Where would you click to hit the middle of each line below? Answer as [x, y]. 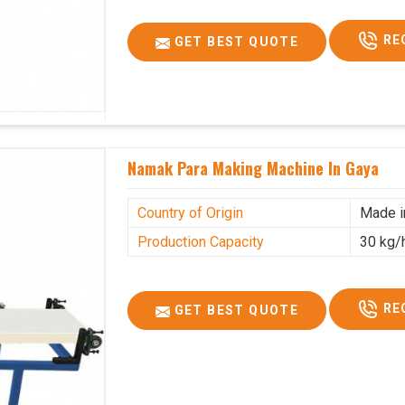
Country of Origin [191, 213]
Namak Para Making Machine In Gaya [254, 169]
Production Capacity [201, 242]
